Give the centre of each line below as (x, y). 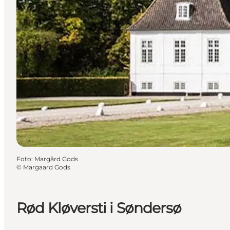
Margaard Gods (47, 167)
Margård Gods (56, 159)
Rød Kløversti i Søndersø (99, 208)
